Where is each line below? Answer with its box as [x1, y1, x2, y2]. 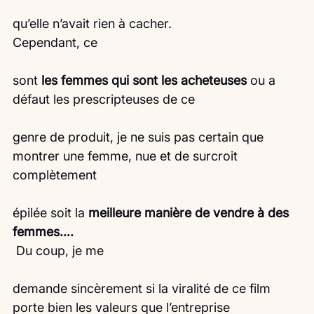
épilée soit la [13, 205, 88, 221]
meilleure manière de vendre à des [88, 205, 292, 221]
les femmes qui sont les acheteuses [38, 73, 247, 88]
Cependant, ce [13, 35, 97, 50]
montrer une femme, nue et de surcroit [13, 149, 241, 164]
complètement [13, 168, 97, 183]
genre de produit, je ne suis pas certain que [13, 130, 267, 145]
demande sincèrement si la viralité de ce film [13, 281, 274, 296]
